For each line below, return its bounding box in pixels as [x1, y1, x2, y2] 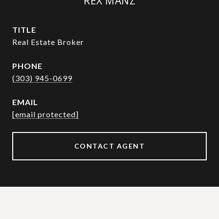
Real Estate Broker [12, 37, 84, 46]
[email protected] [12, 109, 79, 119]
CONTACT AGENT [74, 142, 145, 150]
